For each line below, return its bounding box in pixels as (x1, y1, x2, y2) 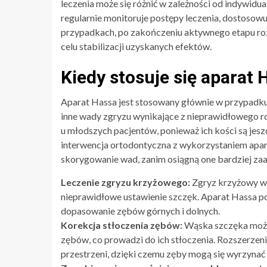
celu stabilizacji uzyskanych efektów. (61, 40, 212, 52)
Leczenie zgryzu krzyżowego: (61, 176, 190, 188)
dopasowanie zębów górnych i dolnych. (61, 204, 220, 216)
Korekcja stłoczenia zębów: (61, 219, 182, 231)
